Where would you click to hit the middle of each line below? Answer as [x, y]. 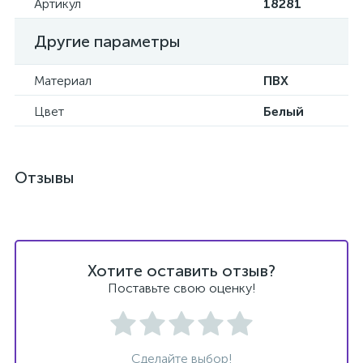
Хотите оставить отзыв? [181, 271]
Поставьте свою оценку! [181, 288]
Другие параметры [107, 41]
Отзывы [45, 177]
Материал [63, 81]
